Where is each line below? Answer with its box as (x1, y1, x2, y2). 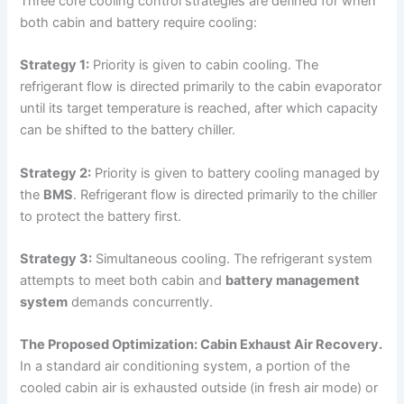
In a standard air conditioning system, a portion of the (20, 358, 351, 375)
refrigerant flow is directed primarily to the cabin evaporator (20, 78, 382, 96)
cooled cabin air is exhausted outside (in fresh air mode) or (20, 380, 379, 397)
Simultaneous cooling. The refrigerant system (92, 250, 373, 267)
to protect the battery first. (20, 207, 182, 225)
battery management (225, 271, 361, 289)
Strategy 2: (20, 164, 92, 181)
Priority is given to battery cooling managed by (91, 164, 381, 181)
